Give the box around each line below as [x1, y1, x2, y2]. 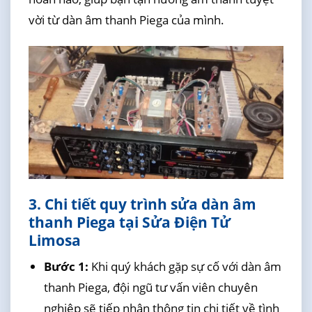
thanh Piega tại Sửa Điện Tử [28, 212, 231, 232]
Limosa [28, 230, 81, 250]
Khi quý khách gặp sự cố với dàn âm [88, 258, 281, 274]
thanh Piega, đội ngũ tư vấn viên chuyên [43, 279, 258, 295]
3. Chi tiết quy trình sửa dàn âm [28, 194, 256, 214]
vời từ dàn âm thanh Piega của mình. [28, 12, 224, 29]
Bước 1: [43, 258, 88, 274]
